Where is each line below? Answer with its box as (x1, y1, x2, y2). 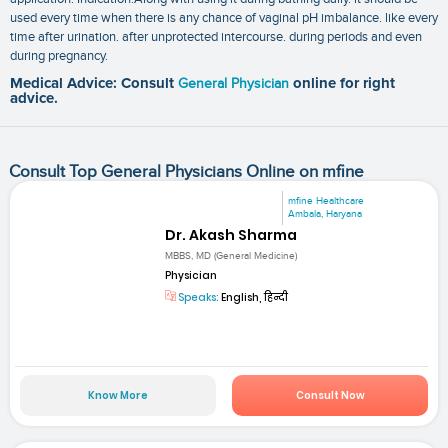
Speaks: (176, 289, 220, 305)
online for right (293, 76, 395, 92)
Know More (87, 388, 148, 404)
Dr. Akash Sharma (165, 225, 298, 246)
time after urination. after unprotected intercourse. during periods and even (10, 29, 422, 46)
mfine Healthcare (288, 195, 365, 208)
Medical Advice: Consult (10, 76, 178, 92)
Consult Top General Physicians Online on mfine (8, 162, 364, 183)
